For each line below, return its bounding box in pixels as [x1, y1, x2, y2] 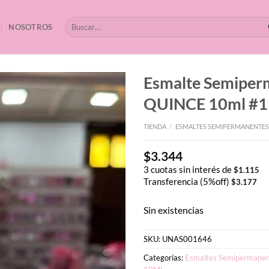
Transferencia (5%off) [144, 176, 231, 187]
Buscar [64, 17, 87, 27]
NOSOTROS [8, 22, 53, 32]
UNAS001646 [162, 234, 212, 244]
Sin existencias [144, 204, 204, 216]
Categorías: [144, 253, 185, 263]
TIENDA [144, 122, 166, 130]
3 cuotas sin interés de [144, 164, 234, 175]
